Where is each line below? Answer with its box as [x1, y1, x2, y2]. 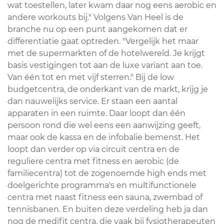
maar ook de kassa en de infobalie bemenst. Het [7, 132, 200, 142]
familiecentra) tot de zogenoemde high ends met [7, 168, 206, 178]
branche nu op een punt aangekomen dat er [7, 24, 187, 34]
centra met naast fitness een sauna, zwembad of [7, 192, 202, 202]
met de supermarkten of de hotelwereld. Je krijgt [7, 48, 205, 58]
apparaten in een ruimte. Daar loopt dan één [7, 108, 185, 118]
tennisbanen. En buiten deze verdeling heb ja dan [7, 204, 208, 214]
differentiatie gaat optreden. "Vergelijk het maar [7, 36, 198, 46]
